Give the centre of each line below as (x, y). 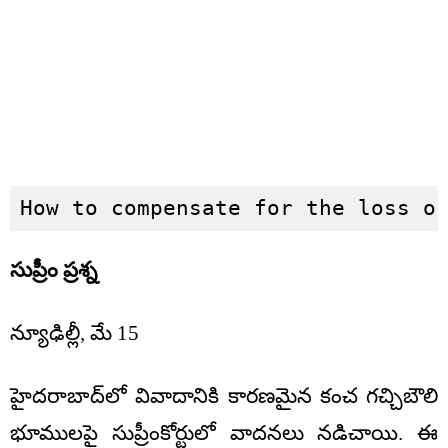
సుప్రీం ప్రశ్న (53, 270)
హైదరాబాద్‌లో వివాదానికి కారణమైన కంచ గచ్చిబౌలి (224, 396)
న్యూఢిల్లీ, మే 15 (74, 333)
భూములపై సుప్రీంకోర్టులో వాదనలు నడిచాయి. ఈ (224, 433)
